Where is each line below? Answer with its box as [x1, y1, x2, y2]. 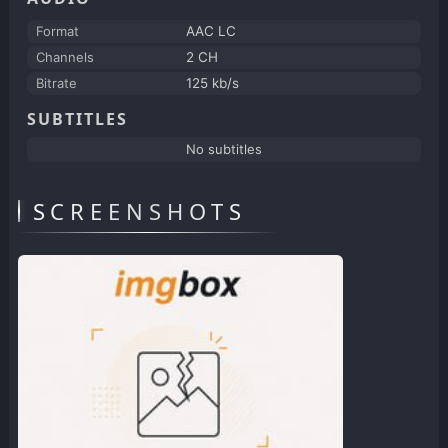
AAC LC [185, 22, 236, 39]
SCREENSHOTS [32, 195, 247, 226]
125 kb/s [185, 74, 239, 91]
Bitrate [35, 74, 77, 91]
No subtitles [185, 140, 262, 157]
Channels [35, 48, 94, 65]
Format [35, 22, 79, 39]
